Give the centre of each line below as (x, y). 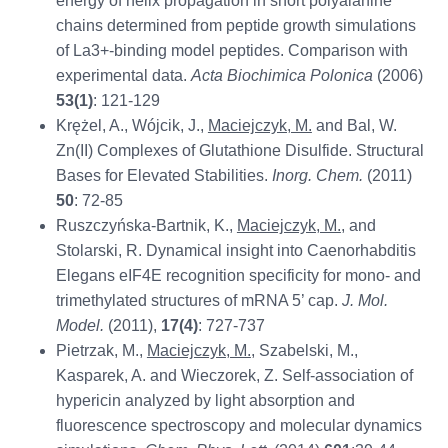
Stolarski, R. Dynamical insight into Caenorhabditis (235, 251)
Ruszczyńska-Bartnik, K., (146, 226)
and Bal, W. (354, 126)
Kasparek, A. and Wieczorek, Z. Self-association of (234, 376)
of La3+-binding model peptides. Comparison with (231, 51)
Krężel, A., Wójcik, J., (131, 126)
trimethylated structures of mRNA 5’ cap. (198, 301)
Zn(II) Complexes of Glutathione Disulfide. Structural (239, 151)
